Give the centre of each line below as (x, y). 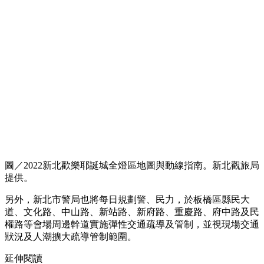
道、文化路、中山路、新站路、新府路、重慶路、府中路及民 (132, 212)
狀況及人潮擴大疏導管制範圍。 (71, 237)
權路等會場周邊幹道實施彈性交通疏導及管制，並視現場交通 (132, 225)
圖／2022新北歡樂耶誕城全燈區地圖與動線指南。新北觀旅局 (132, 166)
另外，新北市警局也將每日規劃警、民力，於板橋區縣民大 (127, 200)
